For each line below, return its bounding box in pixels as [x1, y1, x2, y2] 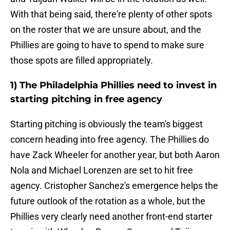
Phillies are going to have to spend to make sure [10, 40, 204, 51]
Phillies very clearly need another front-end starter [10, 211, 213, 222]
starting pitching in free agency [10, 93, 162, 105]
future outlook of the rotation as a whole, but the [10, 196, 205, 207]
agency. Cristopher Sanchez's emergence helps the [10, 180, 218, 191]
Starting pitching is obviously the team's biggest [10, 119, 203, 130]
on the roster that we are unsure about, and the [10, 24, 201, 35]
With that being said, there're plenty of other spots [10, 9, 212, 20]
